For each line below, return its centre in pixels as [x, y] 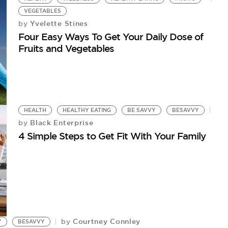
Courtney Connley [106, 221]
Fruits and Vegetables [66, 48]
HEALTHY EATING [87, 110]
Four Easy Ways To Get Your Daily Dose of [111, 36]
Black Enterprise [61, 122]
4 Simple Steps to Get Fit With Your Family [112, 136]
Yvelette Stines [58, 23]
